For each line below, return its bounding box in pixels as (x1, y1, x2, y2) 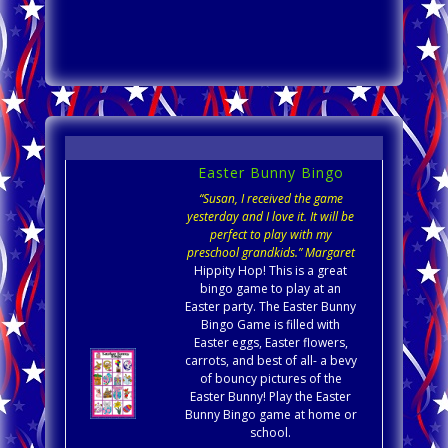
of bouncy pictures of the (199, 370, 342, 388)
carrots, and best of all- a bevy (184, 352, 357, 370)
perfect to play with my (209, 226, 332, 244)
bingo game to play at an (200, 280, 342, 298)
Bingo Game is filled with (201, 316, 341, 334)
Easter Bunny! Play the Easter (190, 388, 352, 406)
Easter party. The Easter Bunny (185, 298, 357, 316)
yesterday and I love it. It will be (187, 208, 355, 226)
